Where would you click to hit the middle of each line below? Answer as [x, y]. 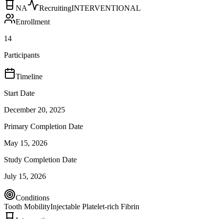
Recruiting [55, 8]
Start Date [19, 93]
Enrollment [33, 22]
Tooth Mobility [27, 206]
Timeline [29, 76]
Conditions [33, 197]
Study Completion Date [40, 159]
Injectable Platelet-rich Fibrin [95, 206]
